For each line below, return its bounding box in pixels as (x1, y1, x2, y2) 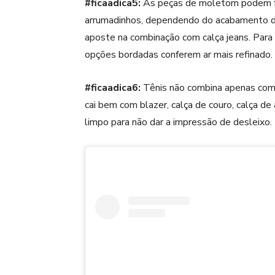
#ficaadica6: (85, 80, 141, 95)
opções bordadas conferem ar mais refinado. (85, 47, 273, 61)
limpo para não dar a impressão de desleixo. (85, 115, 272, 129)
